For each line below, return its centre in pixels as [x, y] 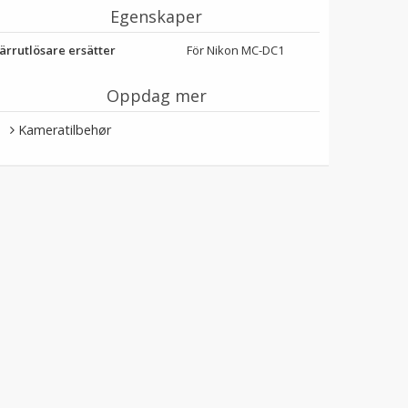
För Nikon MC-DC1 [236, 50]
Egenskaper [157, 16]
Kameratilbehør [65, 130]
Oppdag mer [156, 96]
